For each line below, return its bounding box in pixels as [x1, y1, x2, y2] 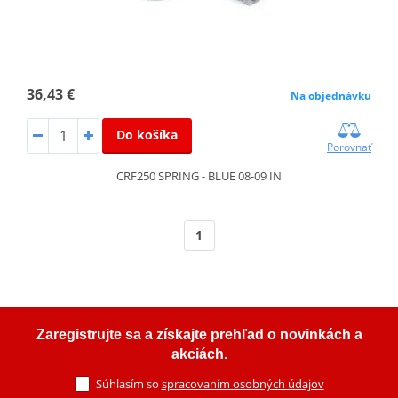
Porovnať [327, 139, 372, 155]
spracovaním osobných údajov [161, 376, 324, 393]
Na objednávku [291, 88, 372, 104]
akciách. [171, 346, 227, 362]
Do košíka [115, 126, 178, 144]
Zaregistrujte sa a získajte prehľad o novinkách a [36, 327, 362, 343]
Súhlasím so [95, 376, 162, 393]
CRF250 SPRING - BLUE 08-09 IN [116, 168, 282, 185]
